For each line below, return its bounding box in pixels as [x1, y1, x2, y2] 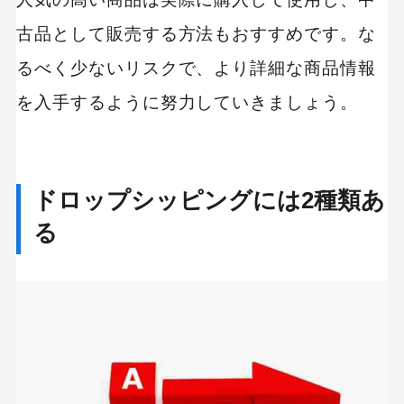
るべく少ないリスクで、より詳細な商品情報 [15, 58, 377, 78]
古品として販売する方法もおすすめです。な [15, 23, 377, 43]
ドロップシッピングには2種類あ [33, 187, 385, 215]
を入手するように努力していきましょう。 [15, 92, 359, 112]
